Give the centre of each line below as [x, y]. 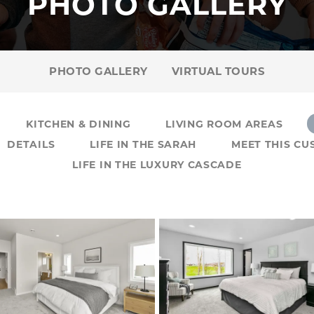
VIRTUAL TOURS [218, 71]
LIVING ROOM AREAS [224, 124]
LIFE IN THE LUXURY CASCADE [157, 165]
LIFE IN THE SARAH [143, 144]
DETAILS [31, 144]
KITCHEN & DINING [78, 124]
